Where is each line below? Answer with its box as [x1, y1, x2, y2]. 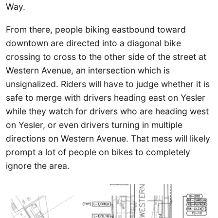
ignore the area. [6, 161, 70, 171]
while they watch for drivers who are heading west [6, 106, 209, 117]
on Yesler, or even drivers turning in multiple [6, 120, 182, 130]
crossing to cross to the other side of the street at [6, 52, 206, 62]
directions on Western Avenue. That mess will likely [6, 133, 210, 144]
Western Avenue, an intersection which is [6, 65, 170, 76]
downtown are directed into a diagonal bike [6, 38, 181, 49]
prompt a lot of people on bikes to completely [6, 147, 190, 158]
